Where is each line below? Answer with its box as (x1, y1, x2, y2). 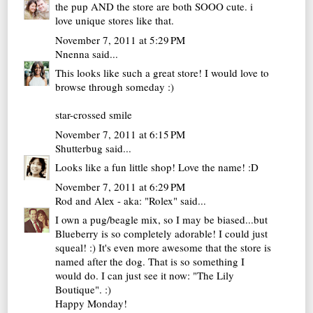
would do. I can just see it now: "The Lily (55, 268, 235, 283)
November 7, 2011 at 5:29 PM (55, 32, 186, 47)
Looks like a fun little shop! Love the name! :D (55, 160, 259, 175)
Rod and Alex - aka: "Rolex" (55, 193, 178, 208)
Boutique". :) (55, 282, 112, 297)
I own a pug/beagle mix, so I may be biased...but (55, 212, 268, 227)
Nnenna (55, 46, 90, 61)
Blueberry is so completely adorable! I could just (55, 226, 268, 241)
